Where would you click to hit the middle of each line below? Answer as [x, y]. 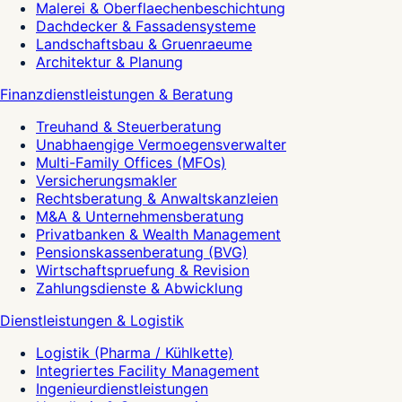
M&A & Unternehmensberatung [140, 217]
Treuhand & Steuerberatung [129, 127]
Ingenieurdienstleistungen [122, 389]
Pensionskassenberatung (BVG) [142, 253]
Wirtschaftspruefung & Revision [143, 271]
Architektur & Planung [109, 62]
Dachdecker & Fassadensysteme [146, 26]
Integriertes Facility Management [148, 371]
